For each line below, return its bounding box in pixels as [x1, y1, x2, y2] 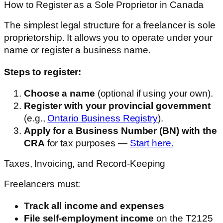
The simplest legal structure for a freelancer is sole [4, 20, 216, 31]
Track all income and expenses [24, 200, 165, 211]
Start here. [129, 138, 174, 149]
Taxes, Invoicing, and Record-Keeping [4, 158, 166, 169]
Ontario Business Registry [47, 113, 158, 124]
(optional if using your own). [95, 88, 213, 99]
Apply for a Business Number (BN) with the [24, 125, 217, 136]
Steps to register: [4, 66, 82, 77]
